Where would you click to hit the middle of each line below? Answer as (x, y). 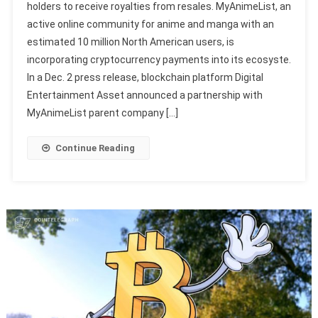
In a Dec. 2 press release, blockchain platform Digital (145, 78)
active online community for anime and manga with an (150, 24)
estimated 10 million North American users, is (130, 42)
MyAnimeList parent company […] (102, 113)
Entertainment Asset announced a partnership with (144, 95)
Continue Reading (95, 148)
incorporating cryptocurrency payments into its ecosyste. (159, 60)
